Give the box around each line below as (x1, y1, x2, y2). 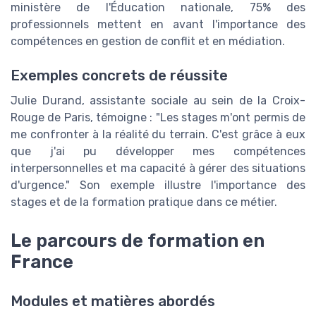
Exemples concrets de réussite (11, 67, 228, 85)
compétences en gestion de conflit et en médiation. (11, 35, 285, 49)
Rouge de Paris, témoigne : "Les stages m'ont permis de (11, 111, 305, 125)
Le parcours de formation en (11, 229, 265, 251)
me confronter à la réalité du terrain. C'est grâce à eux (11, 128, 305, 142)
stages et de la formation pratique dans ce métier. (11, 195, 277, 209)
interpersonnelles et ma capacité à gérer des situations (11, 162, 305, 176)
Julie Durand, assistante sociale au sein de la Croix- (11, 94, 305, 108)
